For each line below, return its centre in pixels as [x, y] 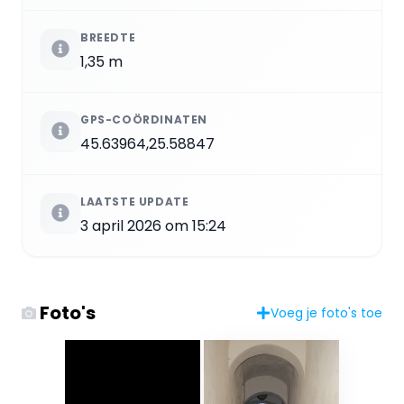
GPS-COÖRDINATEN [144, 119]
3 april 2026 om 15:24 [153, 225]
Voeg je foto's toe [326, 312]
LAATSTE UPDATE [135, 201]
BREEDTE [108, 37]
